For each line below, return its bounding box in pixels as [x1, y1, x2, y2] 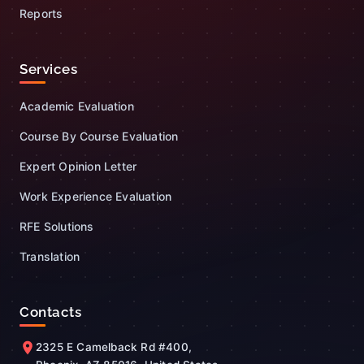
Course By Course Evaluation [19, 128, 179, 143]
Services [19, 60, 77, 77]
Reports [19, 6, 63, 20]
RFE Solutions [19, 219, 94, 233]
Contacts [19, 303, 81, 320]
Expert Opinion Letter [19, 158, 137, 173]
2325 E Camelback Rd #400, [36, 340, 192, 353]
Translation [19, 249, 80, 263]
